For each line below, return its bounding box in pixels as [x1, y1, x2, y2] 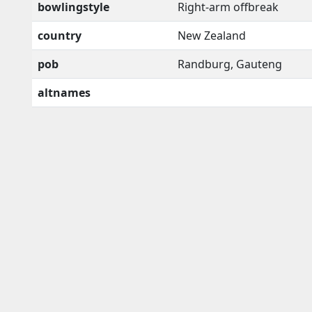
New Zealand [178, 27, 246, 43]
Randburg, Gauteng [178, 56, 282, 72]
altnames [38, 84, 91, 100]
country [38, 27, 81, 43]
